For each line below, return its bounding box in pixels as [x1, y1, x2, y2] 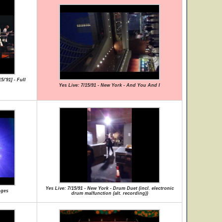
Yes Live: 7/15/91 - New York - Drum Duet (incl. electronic [45, 186, 174, 191]
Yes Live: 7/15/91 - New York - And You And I [59, 83, 160, 88]
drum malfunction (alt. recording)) [71, 191, 148, 196]
